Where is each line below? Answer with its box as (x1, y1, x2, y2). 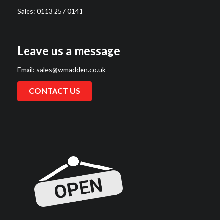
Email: (17, 65, 36, 74)
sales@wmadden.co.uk (36, 65, 106, 74)
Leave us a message (17, 43, 120, 57)
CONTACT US (29, 86, 80, 96)
